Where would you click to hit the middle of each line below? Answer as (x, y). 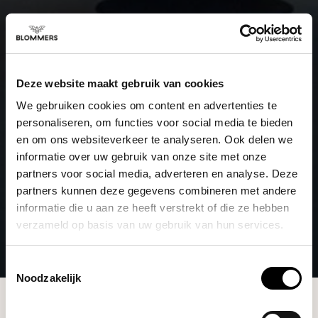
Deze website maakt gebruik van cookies (120, 83)
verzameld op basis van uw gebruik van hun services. (150, 225)
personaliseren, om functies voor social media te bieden (155, 122)
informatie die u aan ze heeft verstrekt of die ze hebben (153, 208)
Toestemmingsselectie (57, 263)
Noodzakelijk (49, 278)
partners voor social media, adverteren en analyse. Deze (157, 174)
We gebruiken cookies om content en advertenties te (147, 105)
